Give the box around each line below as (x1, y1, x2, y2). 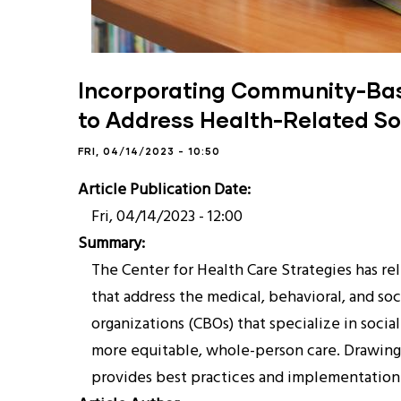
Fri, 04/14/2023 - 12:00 (91, 204, 243, 230)
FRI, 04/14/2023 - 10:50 (78, 145, 220, 157)
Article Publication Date (78, 177, 247, 203)
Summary (78, 231, 141, 257)
